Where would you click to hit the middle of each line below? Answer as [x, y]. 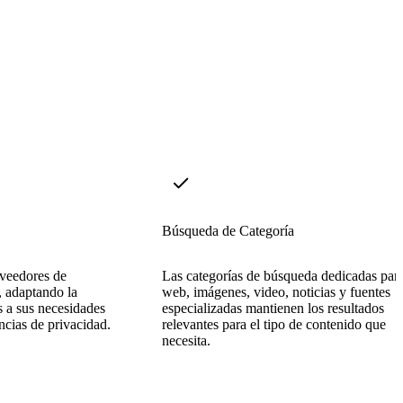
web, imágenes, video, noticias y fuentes [276, 291]
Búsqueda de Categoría [228, 230]
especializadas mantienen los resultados [273, 308]
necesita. [186, 340]
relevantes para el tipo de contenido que [274, 324]
